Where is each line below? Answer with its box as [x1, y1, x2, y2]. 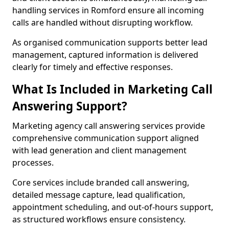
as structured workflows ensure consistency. [12, 214, 186, 225]
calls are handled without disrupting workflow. [12, 17, 193, 28]
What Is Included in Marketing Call [12, 81, 213, 97]
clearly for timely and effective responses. [12, 61, 173, 73]
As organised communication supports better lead [12, 37, 208, 48]
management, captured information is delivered [12, 49, 198, 60]
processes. [12, 157, 54, 168]
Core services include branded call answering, [12, 177, 189, 188]
